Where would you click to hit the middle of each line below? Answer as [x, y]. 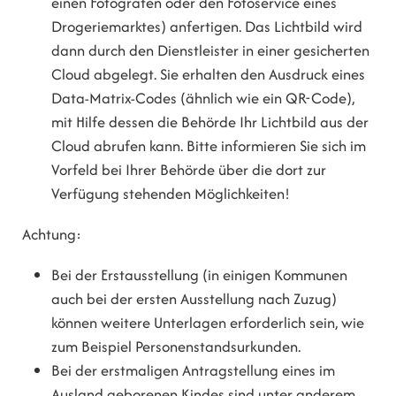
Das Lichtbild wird [304, 26]
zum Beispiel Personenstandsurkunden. [176, 347]
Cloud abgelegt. [106, 74]
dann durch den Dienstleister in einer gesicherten [211, 50]
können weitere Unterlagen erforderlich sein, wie [208, 323]
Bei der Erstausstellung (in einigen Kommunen [200, 275]
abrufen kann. [139, 145]
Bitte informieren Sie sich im [277, 145]
